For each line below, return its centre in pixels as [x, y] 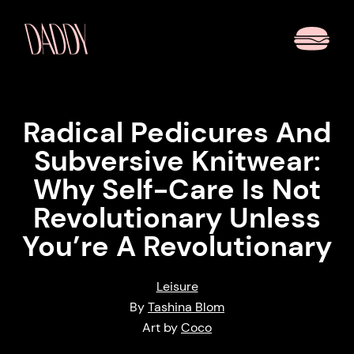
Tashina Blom [186, 307]
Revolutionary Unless [177, 218]
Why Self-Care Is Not [177, 189]
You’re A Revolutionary [177, 246]
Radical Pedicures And [177, 132]
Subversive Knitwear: [177, 161]
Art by [162, 328]
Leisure [177, 286]
